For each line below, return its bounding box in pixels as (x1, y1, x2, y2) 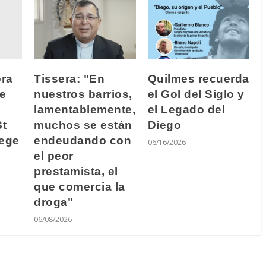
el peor (34, 149, 74, 162)
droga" (34, 195, 73, 208)
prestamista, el (34, 164, 118, 178)
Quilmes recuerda (147, 72, 249, 85)
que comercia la (34, 180, 125, 193)
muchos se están (34, 118, 132, 131)
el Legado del (147, 103, 225, 116)
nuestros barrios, (34, 87, 132, 100)
